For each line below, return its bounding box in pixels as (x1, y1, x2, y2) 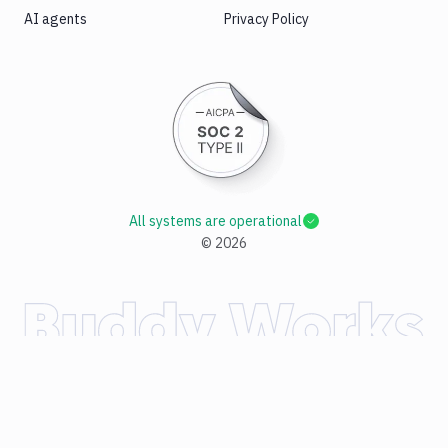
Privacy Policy (224, 9, 309, 28)
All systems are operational (128, 212, 302, 231)
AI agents (24, 9, 87, 28)
